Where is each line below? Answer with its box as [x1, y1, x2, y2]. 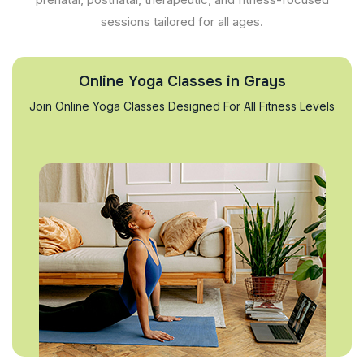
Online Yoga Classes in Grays [78, 72, 286, 90]
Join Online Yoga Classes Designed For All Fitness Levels [29, 99, 335, 113]
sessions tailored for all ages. [101, 14, 263, 29]
